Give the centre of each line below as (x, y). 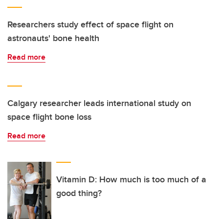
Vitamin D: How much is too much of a (131, 180)
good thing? (79, 193)
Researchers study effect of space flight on (90, 25)
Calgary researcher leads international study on (99, 103)
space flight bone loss (49, 117)
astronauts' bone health (53, 38)
